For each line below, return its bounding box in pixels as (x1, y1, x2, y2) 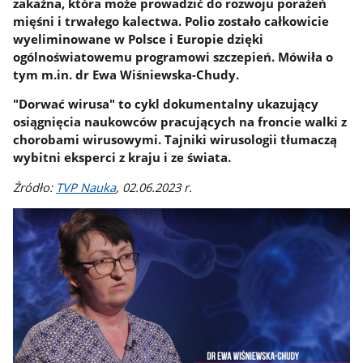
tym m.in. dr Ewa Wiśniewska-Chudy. (13, 66, 240, 83)
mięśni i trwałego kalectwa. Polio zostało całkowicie (13, 12, 330, 29)
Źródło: (13, 178, 57, 195)
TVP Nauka (56, 178, 117, 195)
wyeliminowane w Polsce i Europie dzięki (13, 30, 264, 47)
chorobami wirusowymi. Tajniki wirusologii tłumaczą (13, 131, 338, 148)
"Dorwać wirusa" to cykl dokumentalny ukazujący (13, 96, 319, 113)
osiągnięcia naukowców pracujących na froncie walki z (13, 113, 348, 130)
